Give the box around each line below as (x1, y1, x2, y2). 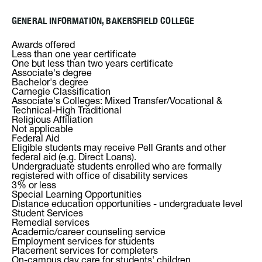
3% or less (12, 182, 56, 190)
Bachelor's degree (12, 79, 88, 87)
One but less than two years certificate (12, 60, 173, 68)
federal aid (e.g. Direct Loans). (12, 154, 136, 162)
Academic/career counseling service (12, 229, 166, 237)
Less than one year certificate (12, 51, 136, 59)
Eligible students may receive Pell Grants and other (12, 144, 226, 153)
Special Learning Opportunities (12, 191, 142, 199)
